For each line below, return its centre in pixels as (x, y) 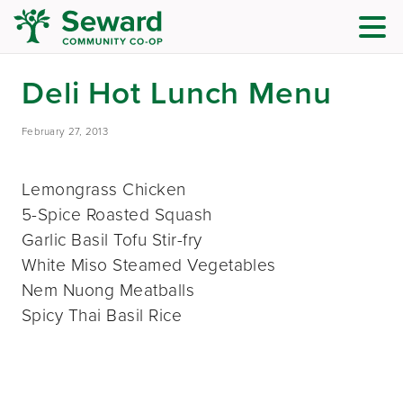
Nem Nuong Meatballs (108, 290)
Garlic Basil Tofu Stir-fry (112, 239)
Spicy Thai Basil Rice (102, 315)
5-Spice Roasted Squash (117, 214)
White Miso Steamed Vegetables (149, 264)
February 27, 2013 (65, 132)
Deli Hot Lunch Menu (177, 93)
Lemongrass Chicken (104, 189)
